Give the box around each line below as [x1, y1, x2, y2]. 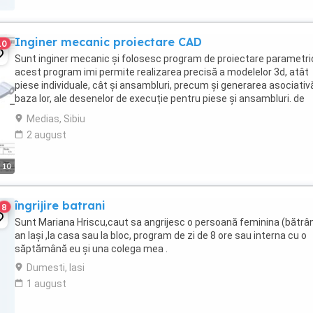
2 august [27, 129, 66, 140]
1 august [27, 278, 66, 289]
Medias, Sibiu [27, 113, 85, 124]
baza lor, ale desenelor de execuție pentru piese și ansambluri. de [15, 93, 305, 104]
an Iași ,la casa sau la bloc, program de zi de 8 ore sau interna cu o [15, 230, 307, 241]
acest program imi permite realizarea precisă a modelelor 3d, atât [15, 66, 309, 78]
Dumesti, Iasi [27, 262, 85, 273]
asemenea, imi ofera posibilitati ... [15, 106, 164, 117]
